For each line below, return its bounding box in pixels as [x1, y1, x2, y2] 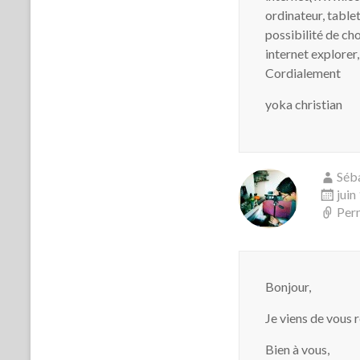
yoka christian [265, 96, 342, 112]
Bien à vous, [265, 342, 329, 357]
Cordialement [265, 65, 341, 80]
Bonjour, [265, 279, 311, 294]
